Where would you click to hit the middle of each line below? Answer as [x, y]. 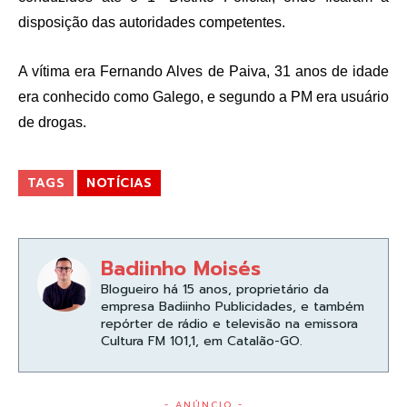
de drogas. [56, 123]
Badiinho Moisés [181, 269]
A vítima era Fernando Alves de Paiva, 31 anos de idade [203, 72]
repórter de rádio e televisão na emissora [229, 324]
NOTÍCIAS [119, 184]
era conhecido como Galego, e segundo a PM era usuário [203, 97]
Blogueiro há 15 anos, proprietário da [215, 290]
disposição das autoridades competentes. [152, 23]
